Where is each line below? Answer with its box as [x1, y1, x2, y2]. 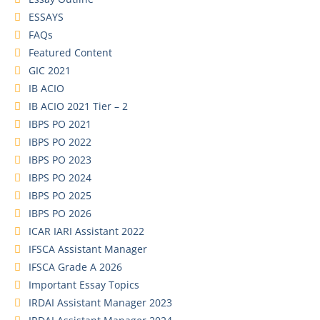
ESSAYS [29, 9, 64, 24]
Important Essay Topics [29, 277, 139, 291]
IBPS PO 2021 [29, 116, 91, 131]
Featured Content [29, 45, 112, 59]
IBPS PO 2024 [29, 170, 91, 184]
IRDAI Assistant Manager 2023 [29, 295, 172, 309]
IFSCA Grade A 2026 [29, 259, 122, 274]
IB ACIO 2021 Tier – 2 [29, 99, 128, 113]
